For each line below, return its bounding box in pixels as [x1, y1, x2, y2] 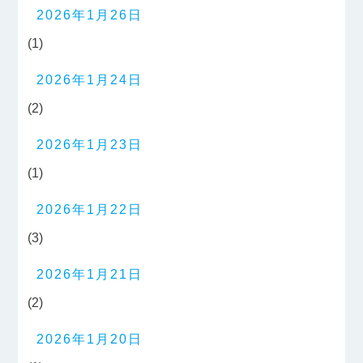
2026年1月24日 [36, 73, 143, 88]
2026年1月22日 [36, 203, 143, 217]
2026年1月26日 [36, 8, 143, 23]
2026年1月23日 [36, 138, 143, 152]
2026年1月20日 [36, 332, 143, 347]
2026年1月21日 [36, 267, 143, 282]
